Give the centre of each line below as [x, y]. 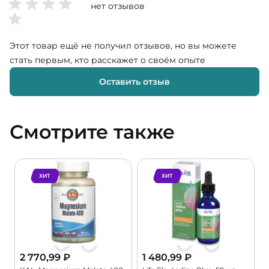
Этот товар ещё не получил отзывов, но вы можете [123, 45]
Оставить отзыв [134, 81]
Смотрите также [92, 131]
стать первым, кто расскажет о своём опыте [107, 60]
